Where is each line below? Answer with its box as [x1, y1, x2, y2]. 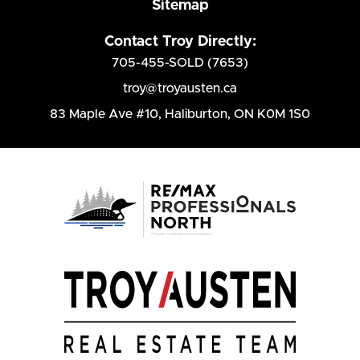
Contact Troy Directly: [104, 35, 256, 50]
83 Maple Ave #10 [50, 108, 158, 121]
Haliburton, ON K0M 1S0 [165, 108, 310, 121]
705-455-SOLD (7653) [112, 56, 248, 70]
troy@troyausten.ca [123, 82, 237, 96]
